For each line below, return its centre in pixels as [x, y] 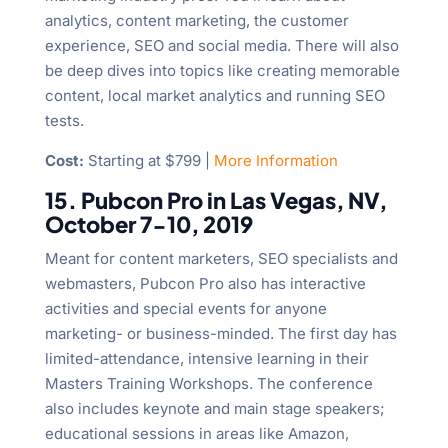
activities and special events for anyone [185, 309]
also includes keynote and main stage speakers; [214, 409]
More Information [275, 161]
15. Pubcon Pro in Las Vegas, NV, [215, 200]
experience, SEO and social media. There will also [221, 46]
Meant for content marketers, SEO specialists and [221, 259]
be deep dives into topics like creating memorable [222, 71]
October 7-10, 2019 [148, 224]
